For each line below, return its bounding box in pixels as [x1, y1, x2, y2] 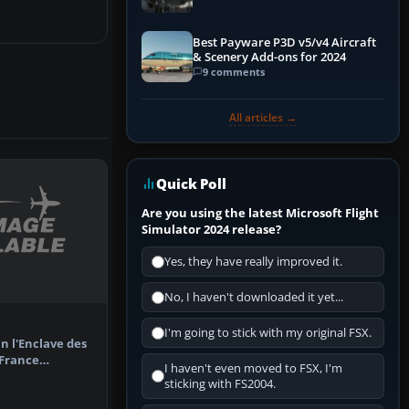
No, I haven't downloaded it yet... [164, 289, 343, 306]
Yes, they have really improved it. [164, 254, 342, 270]
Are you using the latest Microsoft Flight [142, 204, 379, 222]
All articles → [229, 110, 297, 126]
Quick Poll [156, 174, 226, 194]
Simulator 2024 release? [142, 221, 281, 238]
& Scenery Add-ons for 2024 [193, 48, 346, 65]
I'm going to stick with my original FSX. [164, 325, 372, 341]
